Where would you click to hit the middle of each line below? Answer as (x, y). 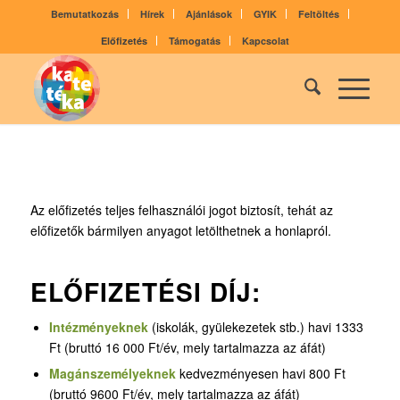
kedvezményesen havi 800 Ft (260, 373)
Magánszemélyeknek (112, 373)
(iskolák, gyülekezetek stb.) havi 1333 (257, 326)
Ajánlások (208, 14)
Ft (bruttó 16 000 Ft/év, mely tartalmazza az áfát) (187, 347)
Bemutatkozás (84, 14)
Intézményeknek (100, 326)
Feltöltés (318, 14)
